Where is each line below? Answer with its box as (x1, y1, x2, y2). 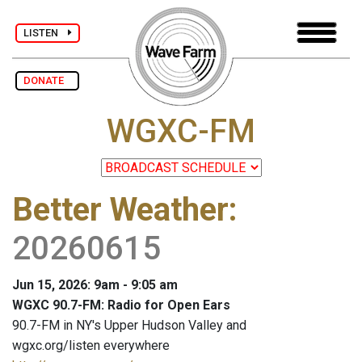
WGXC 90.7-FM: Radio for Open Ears (12, 297, 230, 314)
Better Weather (12, 191, 229, 229)
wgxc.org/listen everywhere (12, 338, 170, 354)
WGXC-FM (107, 112, 255, 151)
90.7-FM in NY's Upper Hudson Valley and (12, 318, 246, 334)
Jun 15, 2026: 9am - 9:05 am (12, 277, 178, 293)
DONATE (23, 74, 71, 86)
